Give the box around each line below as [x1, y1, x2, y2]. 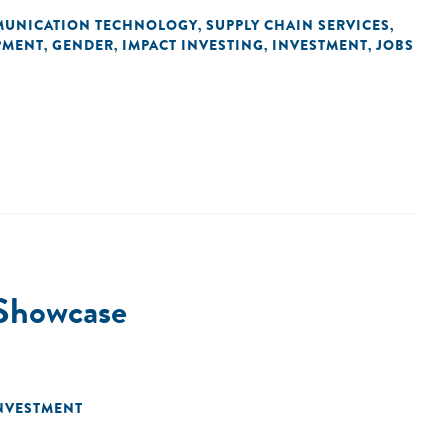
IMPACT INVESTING [122, 35, 264, 55]
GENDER [52, 35, 114, 55]
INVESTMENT [272, 35, 368, 55]
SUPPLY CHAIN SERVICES [206, 15, 390, 35]
